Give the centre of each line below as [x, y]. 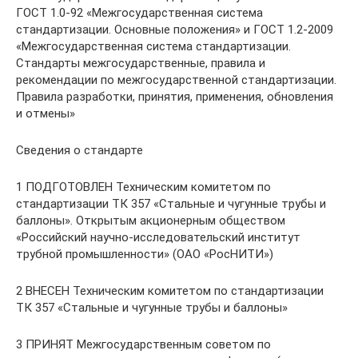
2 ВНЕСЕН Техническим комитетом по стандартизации [170, 291]
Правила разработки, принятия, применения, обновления [175, 97]
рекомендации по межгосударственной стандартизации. [176, 80]
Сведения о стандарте [80, 150]
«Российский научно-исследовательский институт [158, 237]
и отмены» [46, 113]
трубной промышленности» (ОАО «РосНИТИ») [145, 254]
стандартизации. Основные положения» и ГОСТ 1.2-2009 [175, 30]
